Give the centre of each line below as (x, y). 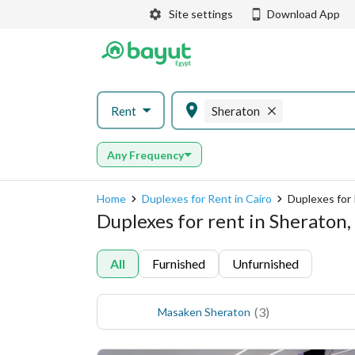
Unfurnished (265, 263)
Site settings (201, 14)
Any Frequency (145, 155)
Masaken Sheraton (204, 312)
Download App (303, 14)
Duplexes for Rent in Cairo (207, 198)
